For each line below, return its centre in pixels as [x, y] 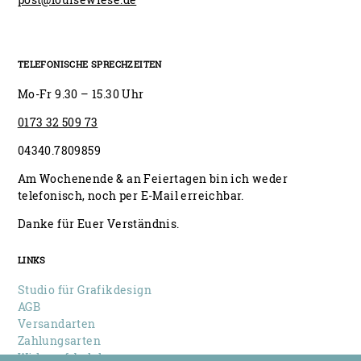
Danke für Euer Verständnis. [98, 224]
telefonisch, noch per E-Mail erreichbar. [131, 196]
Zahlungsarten [59, 341]
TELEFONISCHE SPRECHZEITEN [89, 64]
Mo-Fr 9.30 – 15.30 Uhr [81, 94]
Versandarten [56, 324]
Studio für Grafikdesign [84, 290]
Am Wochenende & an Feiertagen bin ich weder [152, 179]
